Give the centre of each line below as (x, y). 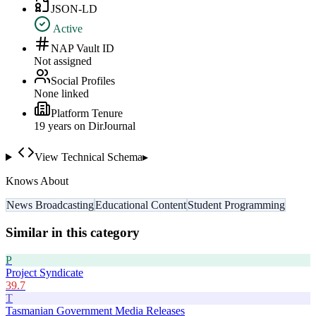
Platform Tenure (87, 114)
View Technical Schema (88, 157)
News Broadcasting (50, 205)
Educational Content (141, 205)
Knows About (37, 181)
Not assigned (63, 61)
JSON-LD (74, 9)
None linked (61, 94)
